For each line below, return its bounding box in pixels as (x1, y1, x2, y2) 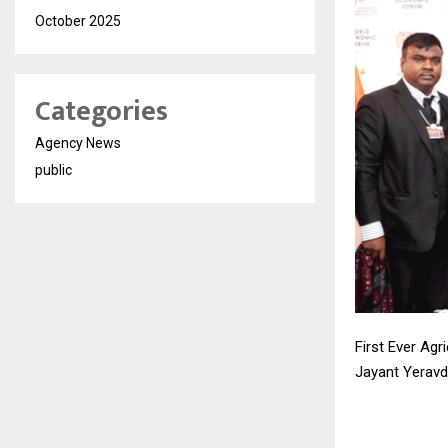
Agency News (35, 135, 121, 151)
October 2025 (35, 13, 121, 29)
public (35, 162, 72, 178)
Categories (35, 88, 168, 135)
